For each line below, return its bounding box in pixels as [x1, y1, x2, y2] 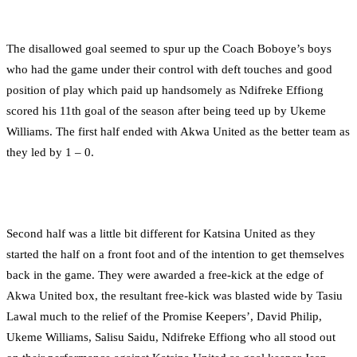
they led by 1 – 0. [6, 145, 94, 159]
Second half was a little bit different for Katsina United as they [6, 226, 316, 240]
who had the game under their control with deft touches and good [6, 62, 332, 76]
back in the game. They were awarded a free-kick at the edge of [6, 268, 324, 281]
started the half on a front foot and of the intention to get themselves [6, 247, 344, 261]
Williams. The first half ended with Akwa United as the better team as [6, 124, 350, 138]
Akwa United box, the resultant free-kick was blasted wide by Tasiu [6, 288, 343, 302]
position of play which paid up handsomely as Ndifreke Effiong [6, 83, 324, 96]
